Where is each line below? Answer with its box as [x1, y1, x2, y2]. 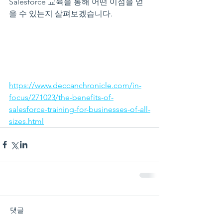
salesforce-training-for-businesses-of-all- [9, 105, 150, 114]
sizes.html [9, 116, 44, 126]
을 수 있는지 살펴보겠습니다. [9, 9, 112, 18]
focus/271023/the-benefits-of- [9, 93, 113, 102]
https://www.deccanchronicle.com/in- [9, 81, 141, 90]
